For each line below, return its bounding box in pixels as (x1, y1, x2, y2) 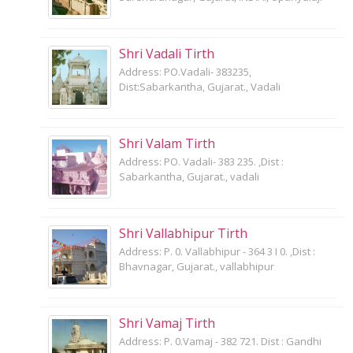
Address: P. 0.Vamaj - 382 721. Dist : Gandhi (119, 333, 321, 348)
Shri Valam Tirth (119, 134, 215, 152)
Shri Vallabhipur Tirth (119, 224, 247, 242)
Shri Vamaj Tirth (119, 314, 215, 332)
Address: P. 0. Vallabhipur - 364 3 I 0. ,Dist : (119, 243, 315, 258)
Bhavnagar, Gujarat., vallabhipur (119, 258, 274, 273)
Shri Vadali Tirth (119, 44, 214, 62)
